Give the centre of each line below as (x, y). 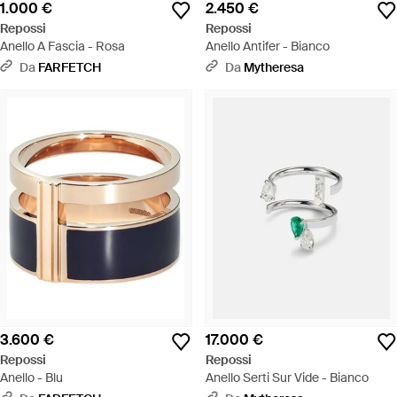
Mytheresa (274, 68)
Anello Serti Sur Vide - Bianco (287, 378)
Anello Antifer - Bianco (268, 47)
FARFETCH (70, 68)
